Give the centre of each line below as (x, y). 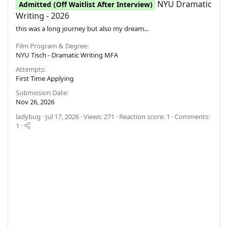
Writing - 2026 (42, 16)
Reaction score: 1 (145, 116)
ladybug (28, 116)
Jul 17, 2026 (62, 116)
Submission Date (41, 92)
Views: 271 (99, 116)
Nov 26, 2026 (35, 102)
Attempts (30, 69)
